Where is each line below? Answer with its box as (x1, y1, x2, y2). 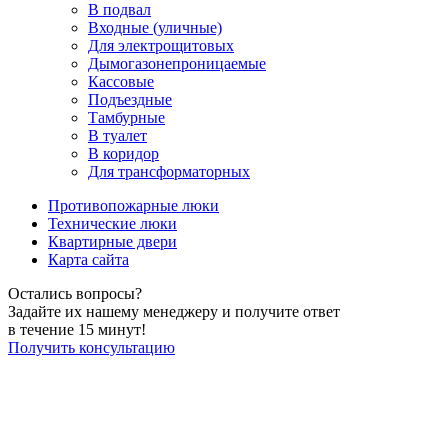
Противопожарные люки (48, 196, 219, 214)
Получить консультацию (8, 338, 175, 356)
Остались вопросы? (8, 284, 142, 302)
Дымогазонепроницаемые (88, 54, 266, 72)
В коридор (88, 144, 159, 162)
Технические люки (48, 214, 177, 232)
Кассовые (88, 72, 154, 90)
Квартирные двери (48, 232, 177, 250)
